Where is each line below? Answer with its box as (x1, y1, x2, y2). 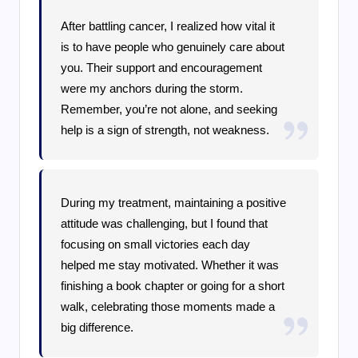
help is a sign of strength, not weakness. (61, 123, 270, 137)
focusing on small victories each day (61, 237, 251, 252)
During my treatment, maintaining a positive (61, 196, 287, 210)
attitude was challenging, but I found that (61, 217, 268, 231)
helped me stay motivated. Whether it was (61, 258, 280, 272)
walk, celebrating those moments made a (61, 300, 276, 314)
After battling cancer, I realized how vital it (61, 19, 276, 34)
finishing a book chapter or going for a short (61, 279, 285, 293)
